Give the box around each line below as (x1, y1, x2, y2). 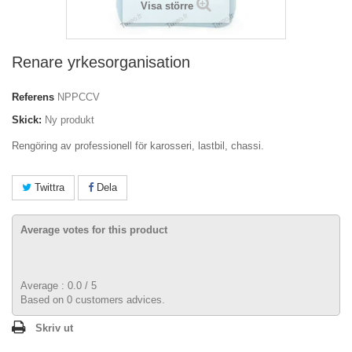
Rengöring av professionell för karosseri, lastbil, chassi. (12, 140, 264, 152)
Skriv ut (35, 322, 73, 334)
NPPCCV (57, 91, 100, 103)
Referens (12, 91, 54, 103)
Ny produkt (45, 114, 94, 126)
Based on (20, 294, 67, 306)
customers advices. (72, 294, 165, 306)
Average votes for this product (20, 224, 167, 236)
